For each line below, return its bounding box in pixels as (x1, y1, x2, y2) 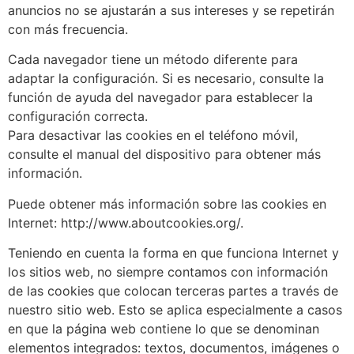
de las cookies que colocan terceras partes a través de (8, 282, 338, 299)
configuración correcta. (8, 108, 148, 125)
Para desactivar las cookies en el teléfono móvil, (8, 127, 298, 144)
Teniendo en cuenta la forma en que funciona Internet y (8, 244, 339, 261)
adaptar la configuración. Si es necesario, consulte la (8, 70, 324, 87)
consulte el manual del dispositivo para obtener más (8, 146, 321, 163)
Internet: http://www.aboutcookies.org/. (8, 214, 243, 231)
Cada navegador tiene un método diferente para (8, 51, 298, 68)
